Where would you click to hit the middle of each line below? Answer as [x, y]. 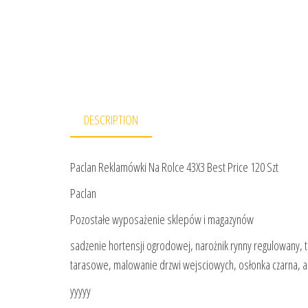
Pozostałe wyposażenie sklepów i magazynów [162, 220]
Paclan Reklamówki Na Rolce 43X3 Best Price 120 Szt [174, 167]
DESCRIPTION [111, 120]
